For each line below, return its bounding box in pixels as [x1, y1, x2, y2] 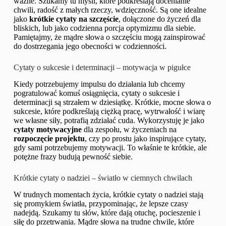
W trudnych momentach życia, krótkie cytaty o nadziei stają [13, 190, 203, 199]
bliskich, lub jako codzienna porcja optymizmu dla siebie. [13, 24, 196, 33]
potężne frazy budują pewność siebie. [13, 152, 133, 161]
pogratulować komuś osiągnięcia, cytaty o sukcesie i [13, 88, 180, 97]
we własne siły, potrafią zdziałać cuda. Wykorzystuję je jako [13, 116, 204, 125]
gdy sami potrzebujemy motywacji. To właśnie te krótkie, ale [13, 143, 207, 152]
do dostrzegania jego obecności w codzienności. [13, 42, 166, 51]
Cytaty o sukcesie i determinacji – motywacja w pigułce [13, 63, 191, 72]
